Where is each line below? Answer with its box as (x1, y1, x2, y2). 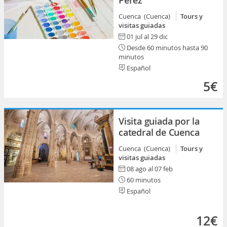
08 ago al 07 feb (127, 164, 173, 173)
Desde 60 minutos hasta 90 (125, 43, 208, 52)
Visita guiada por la (119, 115, 200, 127)
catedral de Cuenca (119, 126, 200, 138)
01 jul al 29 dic (127, 32, 168, 41)
